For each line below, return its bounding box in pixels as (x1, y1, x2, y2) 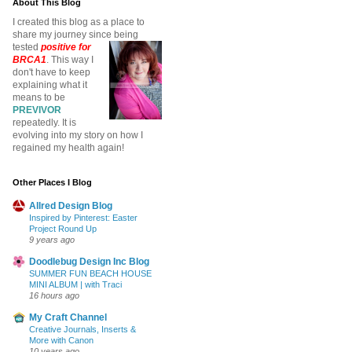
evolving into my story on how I (13, 130, 143, 141)
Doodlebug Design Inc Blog (29, 256, 149, 268)
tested (13, 42, 41, 53)
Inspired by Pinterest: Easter (29, 213, 137, 223)
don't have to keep (13, 67, 90, 79)
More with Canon (29, 335, 93, 346)
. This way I (46, 54, 93, 66)
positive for (41, 42, 91, 53)
